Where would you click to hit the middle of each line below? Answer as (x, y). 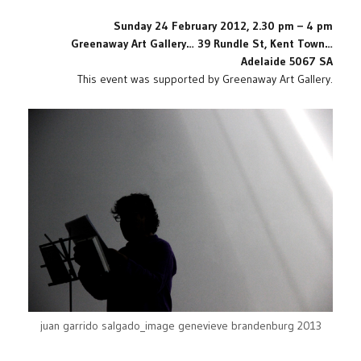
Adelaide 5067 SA (287, 62)
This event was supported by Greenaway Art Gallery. (205, 79)
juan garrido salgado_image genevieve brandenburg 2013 (180, 326)
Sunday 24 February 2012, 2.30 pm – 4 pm (223, 26)
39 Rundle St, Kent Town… (265, 44)
